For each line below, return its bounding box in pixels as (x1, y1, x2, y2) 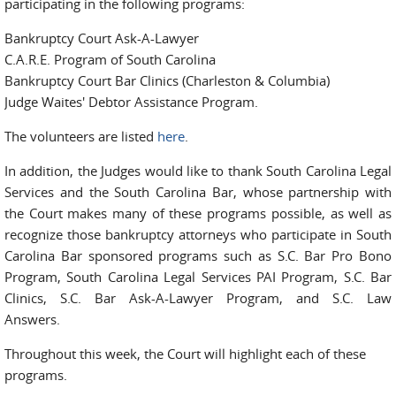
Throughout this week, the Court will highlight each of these (4, 345, 366, 362)
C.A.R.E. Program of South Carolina (4, 50, 216, 68)
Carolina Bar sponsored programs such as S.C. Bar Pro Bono (4, 247, 392, 264)
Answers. (4, 310, 73, 328)
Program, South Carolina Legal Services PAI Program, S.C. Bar (4, 268, 392, 286)
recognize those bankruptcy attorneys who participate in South (4, 225, 392, 243)
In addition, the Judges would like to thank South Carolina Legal (4, 162, 392, 179)
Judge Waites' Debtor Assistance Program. (4, 93, 288, 110)
